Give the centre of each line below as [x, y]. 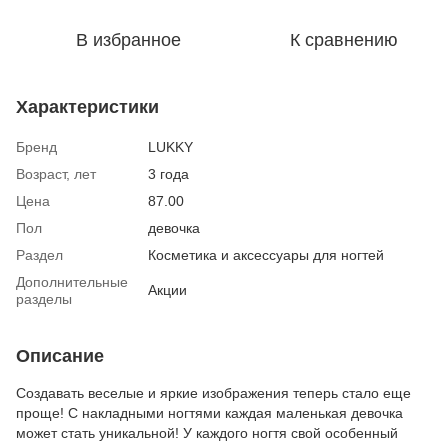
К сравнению [344, 39]
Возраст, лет [56, 173]
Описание [60, 355]
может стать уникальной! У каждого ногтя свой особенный [207, 432]
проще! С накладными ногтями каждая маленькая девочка [209, 412]
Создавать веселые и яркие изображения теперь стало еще [213, 392]
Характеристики [87, 106]
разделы [44, 298]
